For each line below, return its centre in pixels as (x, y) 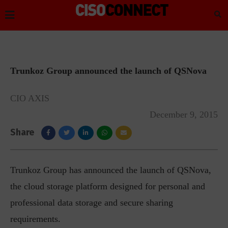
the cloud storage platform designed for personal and (108, 186)
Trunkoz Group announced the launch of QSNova (108, 71)
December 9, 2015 (184, 115)
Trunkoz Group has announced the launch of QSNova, (111, 170)
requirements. (35, 219)
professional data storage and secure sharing (92, 203)
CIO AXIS (30, 98)
